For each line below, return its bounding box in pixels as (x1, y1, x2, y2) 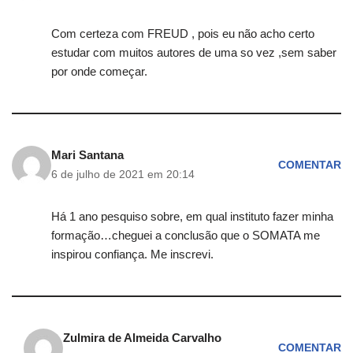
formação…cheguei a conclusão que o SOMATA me (51, 229, 320, 243)
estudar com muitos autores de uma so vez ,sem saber (51, 46, 336, 60)
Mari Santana (51, 148, 124, 162)
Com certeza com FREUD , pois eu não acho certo (51, 27, 314, 41)
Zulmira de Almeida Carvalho (63, 331, 221, 345)
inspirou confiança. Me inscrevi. (51, 247, 214, 262)
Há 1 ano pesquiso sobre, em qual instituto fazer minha (51, 210, 333, 224)
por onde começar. (51, 65, 147, 79)
